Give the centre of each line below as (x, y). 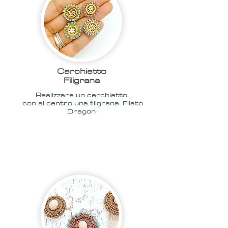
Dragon (81, 111)
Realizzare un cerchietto (81, 95)
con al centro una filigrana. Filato (81, 103)
